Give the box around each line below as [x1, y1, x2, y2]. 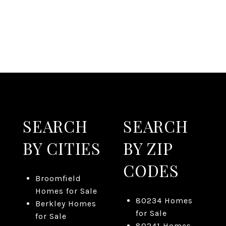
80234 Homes [135, 196, 193, 206]
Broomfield [35, 174, 81, 184]
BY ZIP [123, 137, 173, 159]
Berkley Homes [35, 199, 96, 209]
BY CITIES [23, 137, 101, 159]
